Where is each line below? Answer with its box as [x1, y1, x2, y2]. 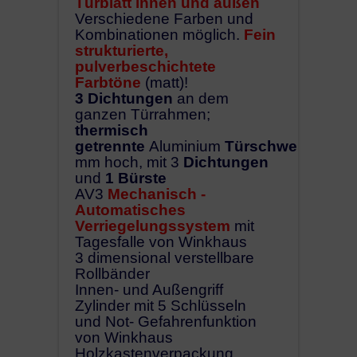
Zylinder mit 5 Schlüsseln [75, 296, 246, 314]
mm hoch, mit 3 [75, 153, 179, 171]
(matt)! [141, 73, 188, 91]
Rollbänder [75, 265, 150, 282]
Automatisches [75, 201, 186, 218]
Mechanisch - [108, 185, 206, 202]
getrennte [75, 137, 149, 155]
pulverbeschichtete [75, 57, 216, 75]
